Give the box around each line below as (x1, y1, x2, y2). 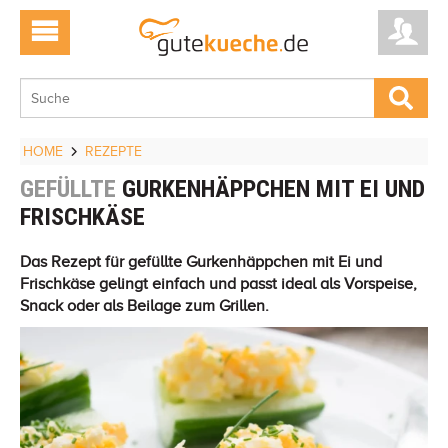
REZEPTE (85, 143, 142, 159)
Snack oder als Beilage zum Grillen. (20, 296, 269, 315)
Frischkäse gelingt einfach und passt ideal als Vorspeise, (20, 274, 417, 293)
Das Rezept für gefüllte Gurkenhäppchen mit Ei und (20, 252, 382, 271)
